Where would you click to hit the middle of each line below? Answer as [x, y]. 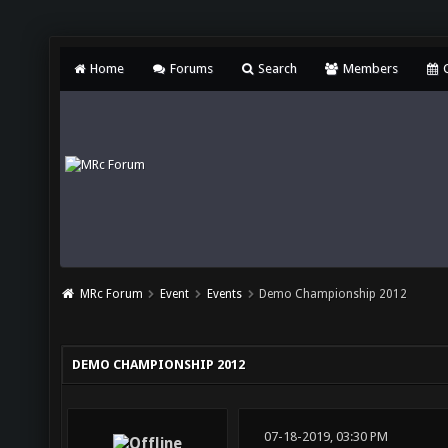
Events [224, 294]
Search [276, 68]
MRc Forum [111, 294]
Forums [189, 68]
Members [368, 68]
